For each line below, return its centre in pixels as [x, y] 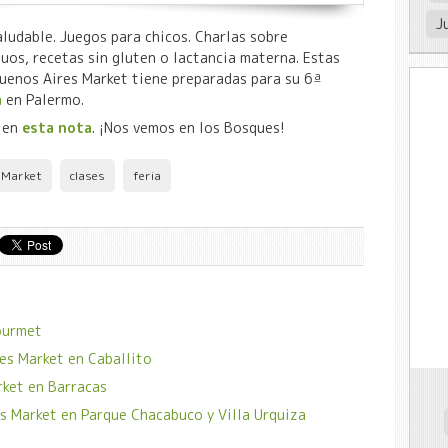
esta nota [56, 127]
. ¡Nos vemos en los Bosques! [188, 127]
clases [87, 175]
